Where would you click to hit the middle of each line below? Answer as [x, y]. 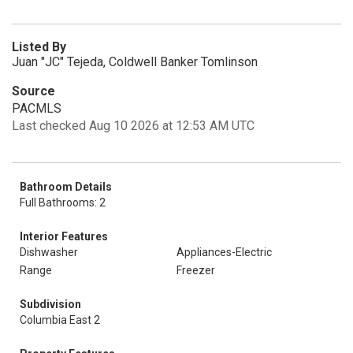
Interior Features [64, 236]
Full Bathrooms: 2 [63, 203]
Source [33, 91]
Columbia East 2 [60, 320]
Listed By [39, 47]
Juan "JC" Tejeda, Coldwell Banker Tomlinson [135, 62]
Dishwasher [49, 252]
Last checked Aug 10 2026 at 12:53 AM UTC [133, 126]
